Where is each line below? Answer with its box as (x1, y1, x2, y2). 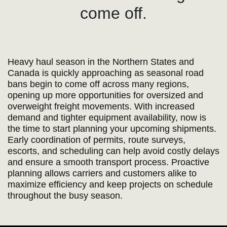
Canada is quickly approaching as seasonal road (8, 68, 204, 78)
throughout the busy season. (8, 191, 123, 201)
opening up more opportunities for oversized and (8, 90, 203, 100)
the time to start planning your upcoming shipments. (8, 124, 216, 134)
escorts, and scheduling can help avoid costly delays (8, 146, 219, 156)
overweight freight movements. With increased (8, 101, 195, 111)
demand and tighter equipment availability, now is (8, 112, 206, 123)
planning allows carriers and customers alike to (8, 168, 197, 178)
